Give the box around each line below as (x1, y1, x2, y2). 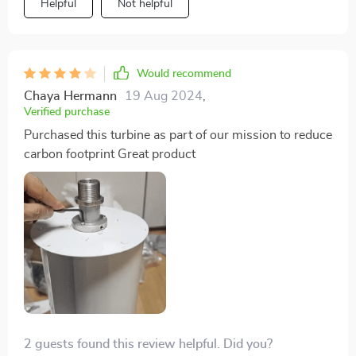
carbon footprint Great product (24, 147, 195, 161)
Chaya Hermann (24, 89, 117, 103)
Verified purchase (24, 106, 110, 118)
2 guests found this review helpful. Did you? (24, 337, 273, 350)
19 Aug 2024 (125, 89, 203, 103)
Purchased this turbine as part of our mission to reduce (24, 128, 332, 141)
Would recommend (137, 68, 231, 79)
